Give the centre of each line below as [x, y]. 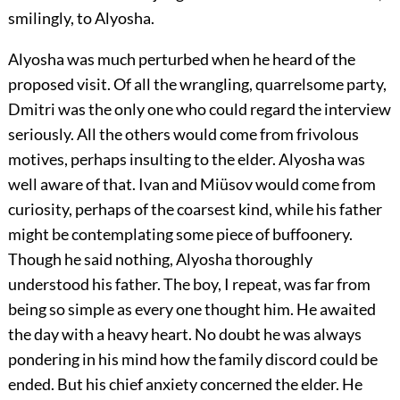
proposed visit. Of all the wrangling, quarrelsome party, [197, 84]
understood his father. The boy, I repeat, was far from [189, 284]
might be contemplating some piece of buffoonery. [180, 234]
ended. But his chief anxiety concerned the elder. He [185, 384]
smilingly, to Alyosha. [81, 18]
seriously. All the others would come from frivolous [183, 134]
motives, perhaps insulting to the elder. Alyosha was [186, 159]
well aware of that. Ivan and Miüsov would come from [192, 184]
